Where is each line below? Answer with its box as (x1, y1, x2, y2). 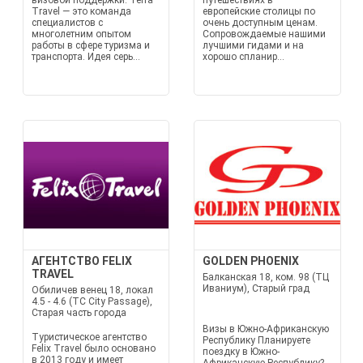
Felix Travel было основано (31, 343, 156, 354)
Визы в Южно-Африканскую (203, 323, 329, 335)
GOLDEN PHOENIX (203, 254, 299, 267)
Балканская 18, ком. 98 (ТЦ (203, 271, 329, 283)
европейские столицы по (203, 6, 315, 17)
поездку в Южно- (203, 346, 280, 357)
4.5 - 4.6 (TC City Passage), (31, 296, 152, 307)
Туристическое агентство (31, 331, 147, 343)
